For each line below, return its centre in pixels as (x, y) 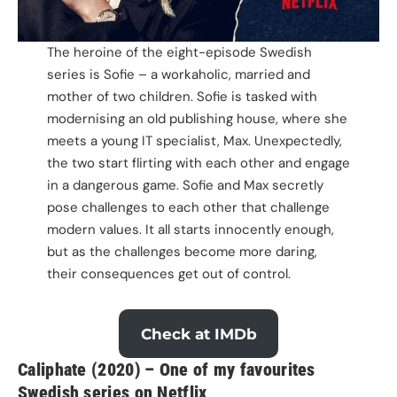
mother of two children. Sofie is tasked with (182, 97)
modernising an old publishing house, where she (197, 119)
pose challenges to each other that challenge (188, 208)
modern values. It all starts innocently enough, (190, 230)
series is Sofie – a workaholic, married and (178, 75)
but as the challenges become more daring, (182, 252)
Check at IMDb (198, 334)
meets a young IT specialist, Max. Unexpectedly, (194, 141)
